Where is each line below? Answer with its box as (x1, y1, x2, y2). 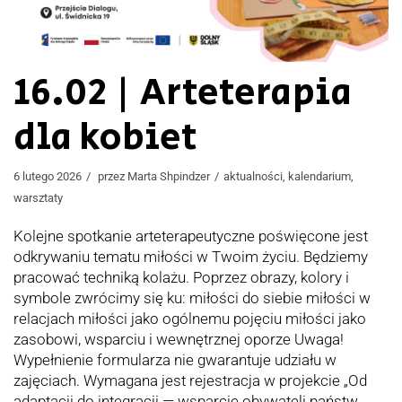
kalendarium (288, 169, 351, 183)
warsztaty (13, 190, 63, 205)
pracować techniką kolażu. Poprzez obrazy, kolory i (13, 267, 349, 286)
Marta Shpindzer (127, 169, 210, 183)
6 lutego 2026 (13, 169, 82, 183)
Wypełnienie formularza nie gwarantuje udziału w (13, 350, 336, 369)
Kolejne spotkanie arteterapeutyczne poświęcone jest (13, 226, 368, 245)
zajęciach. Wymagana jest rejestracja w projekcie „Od (13, 371, 367, 389)
